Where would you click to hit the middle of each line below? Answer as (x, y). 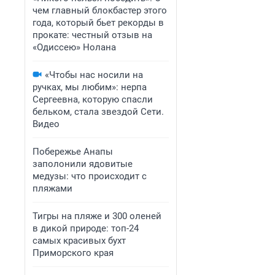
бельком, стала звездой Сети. (98, 112)
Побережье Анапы (73, 152)
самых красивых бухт (79, 241)
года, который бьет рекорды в (98, 23)
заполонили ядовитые (83, 164)
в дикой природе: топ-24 (86, 228)
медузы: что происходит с (90, 176)
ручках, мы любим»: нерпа (90, 87)
